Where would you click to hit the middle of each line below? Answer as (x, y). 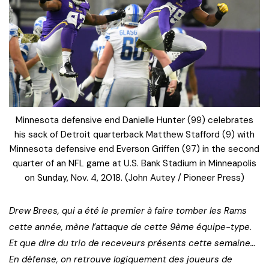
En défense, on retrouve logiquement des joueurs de (121, 260)
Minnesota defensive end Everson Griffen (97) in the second (134, 149)
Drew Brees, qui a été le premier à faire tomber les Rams (128, 211)
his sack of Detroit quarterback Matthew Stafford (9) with (134, 135)
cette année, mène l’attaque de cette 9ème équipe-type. (130, 227)
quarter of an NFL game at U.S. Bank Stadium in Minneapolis (134, 164)
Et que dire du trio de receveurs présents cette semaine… (132, 243)
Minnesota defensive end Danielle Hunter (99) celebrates (134, 120)
